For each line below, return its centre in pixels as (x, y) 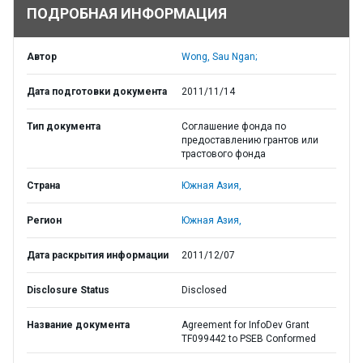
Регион (44, 220)
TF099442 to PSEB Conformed (249, 339)
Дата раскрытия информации (98, 255)
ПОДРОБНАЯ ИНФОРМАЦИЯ (127, 13)
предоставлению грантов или (250, 140)
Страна (43, 186)
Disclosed (204, 290)
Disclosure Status (68, 290)
